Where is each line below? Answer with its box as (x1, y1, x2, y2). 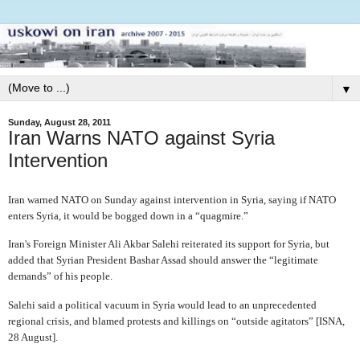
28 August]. (8, 331, 58, 344)
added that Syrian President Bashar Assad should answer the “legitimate (8, 254, 318, 267)
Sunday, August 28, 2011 (8, 117, 111, 127)
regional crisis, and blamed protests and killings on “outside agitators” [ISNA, (8, 315, 345, 328)
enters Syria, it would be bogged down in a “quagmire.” (8, 209, 248, 222)
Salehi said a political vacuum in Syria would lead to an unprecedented (8, 299, 317, 312)
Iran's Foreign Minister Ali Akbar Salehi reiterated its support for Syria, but (8, 238, 329, 251)
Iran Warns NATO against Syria (8, 126, 275, 149)
